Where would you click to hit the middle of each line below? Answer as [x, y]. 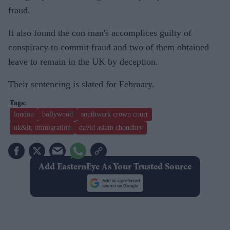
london [24, 114]
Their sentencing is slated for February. [81, 84]
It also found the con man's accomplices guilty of [100, 33]
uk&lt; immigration [42, 127]
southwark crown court [114, 114]
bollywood [57, 114]
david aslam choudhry [111, 127]
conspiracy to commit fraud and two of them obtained [109, 47]
